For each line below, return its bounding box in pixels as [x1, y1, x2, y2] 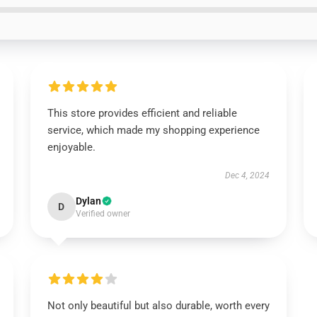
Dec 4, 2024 [225, 171, 270, 180]
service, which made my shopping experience [47, 124, 260, 137]
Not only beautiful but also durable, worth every [47, 299, 270, 312]
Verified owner [75, 209, 130, 219]
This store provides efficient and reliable [47, 107, 237, 120]
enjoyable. [47, 141, 96, 154]
